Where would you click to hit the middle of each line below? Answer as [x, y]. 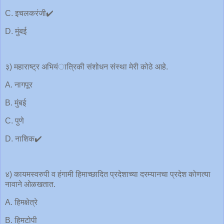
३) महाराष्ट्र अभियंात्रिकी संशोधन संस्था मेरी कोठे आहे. [86, 67]
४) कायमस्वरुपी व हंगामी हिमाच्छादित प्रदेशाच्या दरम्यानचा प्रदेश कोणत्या [108, 174]
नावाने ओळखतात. [30, 184]
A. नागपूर [19, 85]
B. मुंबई [15, 103]
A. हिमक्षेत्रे [21, 202]
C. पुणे [14, 120]
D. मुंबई [16, 31]
